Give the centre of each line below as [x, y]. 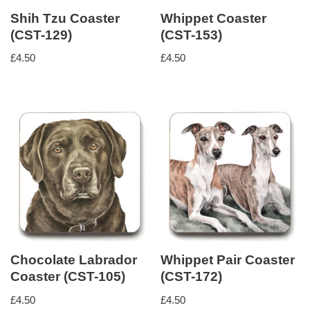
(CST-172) [192, 277]
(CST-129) [41, 35]
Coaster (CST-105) [68, 277]
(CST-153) [192, 35]
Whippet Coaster [214, 19]
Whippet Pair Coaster [228, 260]
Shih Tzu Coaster [65, 19]
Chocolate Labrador [74, 260]
